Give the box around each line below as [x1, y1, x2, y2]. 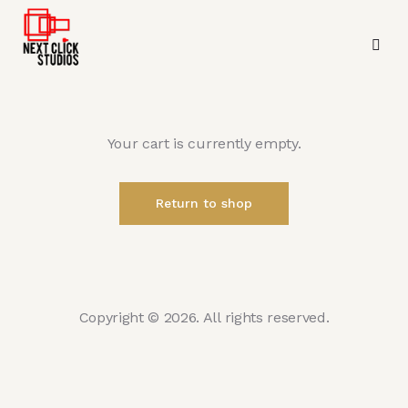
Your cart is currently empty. [107, 135, 301, 153]
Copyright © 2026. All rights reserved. [78, 309, 330, 327]
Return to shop [156, 196, 252, 211]
